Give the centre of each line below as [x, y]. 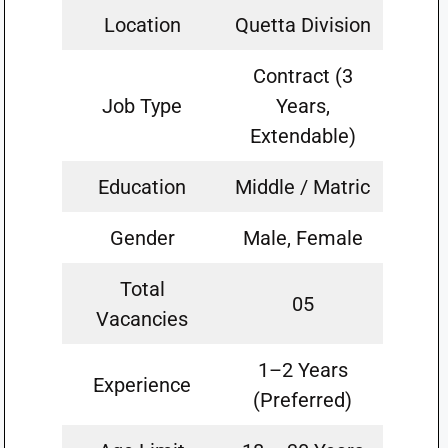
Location [142, 24]
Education [142, 186]
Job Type [142, 105]
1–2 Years [302, 369]
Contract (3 [302, 75]
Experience [142, 384]
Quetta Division [302, 24]
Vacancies [142, 318]
